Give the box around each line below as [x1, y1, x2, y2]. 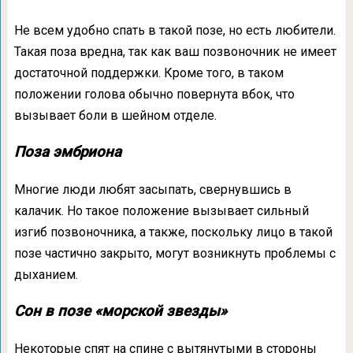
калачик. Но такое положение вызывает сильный [13, 203, 309, 218]
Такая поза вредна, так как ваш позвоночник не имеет [13, 44, 336, 59]
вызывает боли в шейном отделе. [13, 108, 217, 123]
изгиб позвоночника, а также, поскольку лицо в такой [13, 225, 333, 240]
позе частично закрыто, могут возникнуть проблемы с [13, 246, 336, 261]
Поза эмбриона [13, 143, 121, 161]
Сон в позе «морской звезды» [13, 303, 227, 320]
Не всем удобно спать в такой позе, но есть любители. [13, 23, 336, 38]
